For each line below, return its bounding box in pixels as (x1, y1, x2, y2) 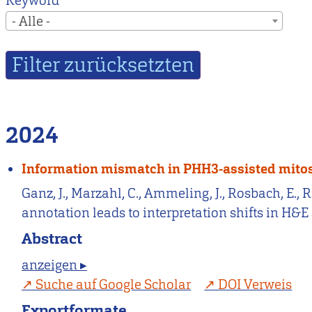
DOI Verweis (218, 275, 292, 293)
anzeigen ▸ (22, 256, 88, 274)
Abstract (22, 228, 83, 249)
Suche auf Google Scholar (36, 275, 192, 293)
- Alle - (12, 13, 50, 31)
